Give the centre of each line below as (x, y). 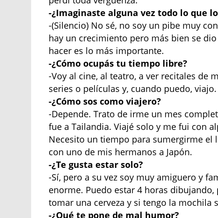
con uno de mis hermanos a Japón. (121, 152)
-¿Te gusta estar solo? (96, 165)
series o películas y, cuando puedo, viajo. (133, 89)
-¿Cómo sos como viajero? (105, 101)
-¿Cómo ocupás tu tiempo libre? (118, 64)
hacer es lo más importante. (107, 51)
